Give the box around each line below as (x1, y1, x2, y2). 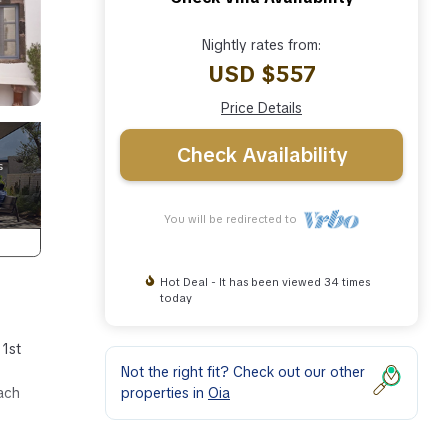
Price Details (221, 98, 302, 117)
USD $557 (207, 59, 316, 89)
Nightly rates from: (202, 35, 321, 54)
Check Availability (176, 141, 347, 168)
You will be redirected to (163, 211, 303, 226)
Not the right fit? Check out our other (121, 362, 365, 381)
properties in (121, 383, 208, 402)
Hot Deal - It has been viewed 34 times (159, 274, 370, 289)
